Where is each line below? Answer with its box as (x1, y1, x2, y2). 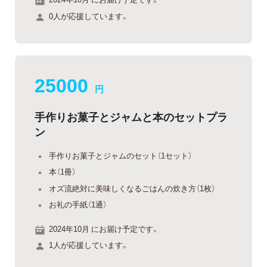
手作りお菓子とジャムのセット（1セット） (49, 149, 192, 161)
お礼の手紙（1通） (49, 198, 107, 210)
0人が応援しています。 (49, 10, 129, 21)
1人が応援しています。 (49, 239, 129, 251)
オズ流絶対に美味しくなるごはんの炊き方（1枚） (49, 182, 215, 194)
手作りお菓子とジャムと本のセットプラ (35, 108, 228, 125)
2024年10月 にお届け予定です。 (49, 222, 159, 234)
